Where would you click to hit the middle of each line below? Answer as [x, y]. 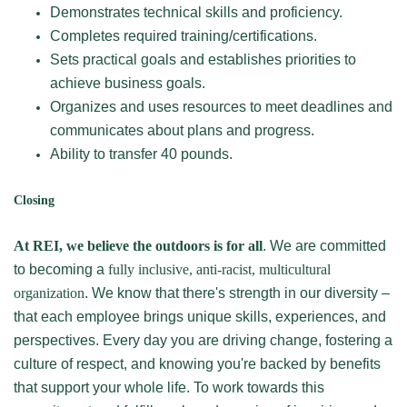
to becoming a [61, 269]
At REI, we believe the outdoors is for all [138, 246]
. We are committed [324, 246]
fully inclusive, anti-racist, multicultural [219, 269]
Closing [34, 200]
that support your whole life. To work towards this [169, 387]
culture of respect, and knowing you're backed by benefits [197, 364]
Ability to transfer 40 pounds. [143, 154]
